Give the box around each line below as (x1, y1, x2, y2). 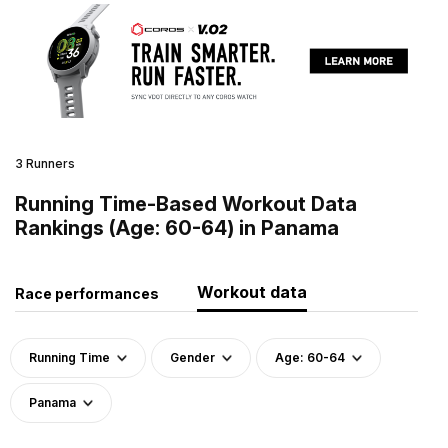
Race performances (15, 284, 159, 302)
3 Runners (15, 155, 75, 171)
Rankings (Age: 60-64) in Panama (15, 215, 339, 240)
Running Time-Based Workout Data (15, 191, 357, 216)
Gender (170, 349, 215, 365)
